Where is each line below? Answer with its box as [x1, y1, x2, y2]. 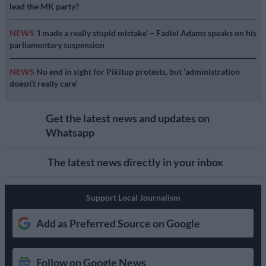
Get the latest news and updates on [45, 111, 210, 125]
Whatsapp [45, 125, 94, 139]
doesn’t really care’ [9, 78, 77, 88]
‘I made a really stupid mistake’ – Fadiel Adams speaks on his [36, 27, 256, 38]
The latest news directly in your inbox [47, 155, 223, 169]
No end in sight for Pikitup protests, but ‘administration [36, 66, 240, 77]
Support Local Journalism [85, 192, 180, 202]
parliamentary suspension [9, 39, 104, 50]
